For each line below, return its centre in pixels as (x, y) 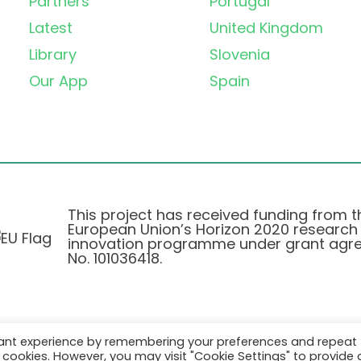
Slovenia (240, 55)
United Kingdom (266, 28)
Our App (58, 81)
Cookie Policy (235, 345)
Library (53, 55)
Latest (51, 28)
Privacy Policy (127, 345)
